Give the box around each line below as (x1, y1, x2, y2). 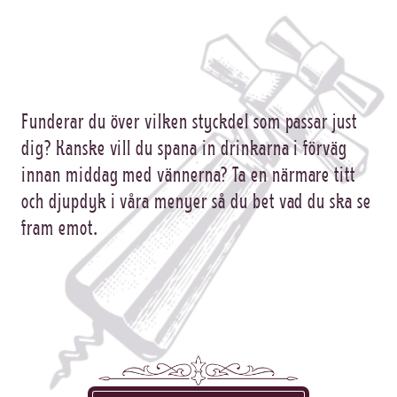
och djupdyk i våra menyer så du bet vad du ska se (21, 186, 372, 214)
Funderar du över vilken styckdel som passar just (21, 106, 358, 135)
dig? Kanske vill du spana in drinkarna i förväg (21, 133, 348, 161)
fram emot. (21, 213, 98, 241)
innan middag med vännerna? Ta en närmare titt (21, 160, 356, 188)
